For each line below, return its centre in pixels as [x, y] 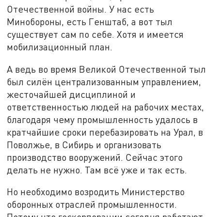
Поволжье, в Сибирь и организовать [84, 144]
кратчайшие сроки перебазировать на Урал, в [105, 132]
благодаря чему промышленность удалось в [102, 119]
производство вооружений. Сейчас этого [95, 157]
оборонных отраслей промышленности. [92, 204]
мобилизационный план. [60, 47]
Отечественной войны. [57, 9]
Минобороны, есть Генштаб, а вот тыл [90, 22]
